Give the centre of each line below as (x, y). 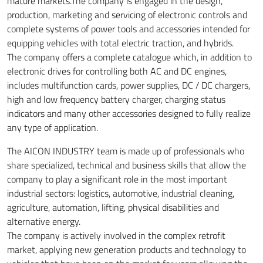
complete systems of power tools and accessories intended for (129, 28)
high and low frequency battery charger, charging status (116, 99)
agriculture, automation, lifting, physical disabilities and (113, 207)
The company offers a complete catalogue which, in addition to (129, 57)
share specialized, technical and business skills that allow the (127, 165)
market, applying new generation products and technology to (127, 249)
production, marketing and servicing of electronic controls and (127, 14)
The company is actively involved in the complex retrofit (116, 235)
